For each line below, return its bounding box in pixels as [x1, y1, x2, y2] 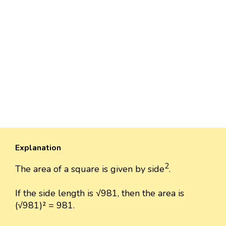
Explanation [15, 142, 61, 154]
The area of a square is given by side [15, 163, 164, 176]
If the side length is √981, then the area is [15, 187, 184, 200]
